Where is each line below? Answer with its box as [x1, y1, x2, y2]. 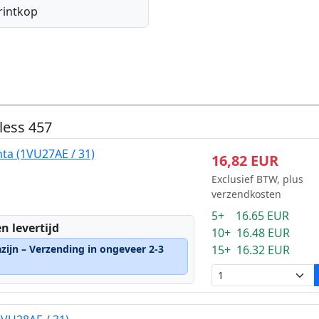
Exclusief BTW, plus [211, 172, 303, 186]
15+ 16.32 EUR [211, 242, 290, 258]
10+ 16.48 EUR [211, 225, 290, 241]
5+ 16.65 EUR [211, 208, 289, 224]
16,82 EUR [211, 151, 278, 170]
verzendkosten [211, 187, 281, 201]
